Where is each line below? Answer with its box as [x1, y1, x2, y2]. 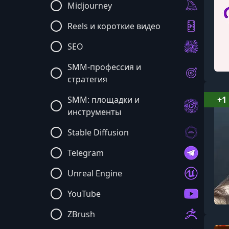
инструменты [67, 106, 121, 118]
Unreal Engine [67, 168, 122, 179]
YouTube [67, 188, 101, 199]
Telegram [67, 147, 104, 158]
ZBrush [67, 209, 95, 220]
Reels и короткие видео [67, 20, 161, 32]
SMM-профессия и [67, 61, 141, 73]
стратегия [67, 74, 107, 85]
